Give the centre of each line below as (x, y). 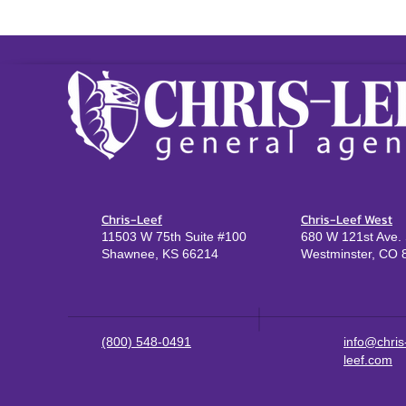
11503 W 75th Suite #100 (174, 237)
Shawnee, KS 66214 (160, 254)
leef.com (368, 360)
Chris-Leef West (347, 220)
